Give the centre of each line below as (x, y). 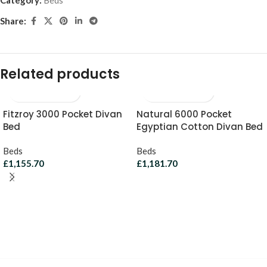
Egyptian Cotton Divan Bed (200, 126)
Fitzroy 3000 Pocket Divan (63, 114)
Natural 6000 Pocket (184, 114)
